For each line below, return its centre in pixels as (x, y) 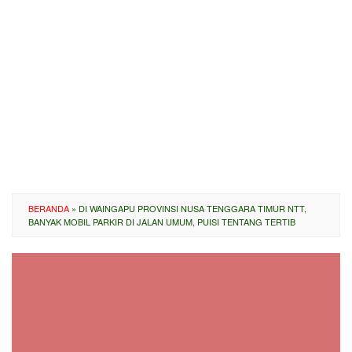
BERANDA (49, 208)
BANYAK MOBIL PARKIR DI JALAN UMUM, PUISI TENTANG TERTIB (162, 222)
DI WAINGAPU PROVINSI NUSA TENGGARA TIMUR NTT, (192, 208)
